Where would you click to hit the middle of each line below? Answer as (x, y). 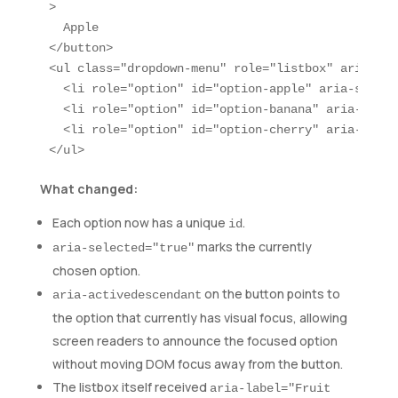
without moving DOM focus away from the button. (197, 364)
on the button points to (271, 294)
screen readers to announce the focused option (195, 341)
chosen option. (96, 271)
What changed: (88, 189)
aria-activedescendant (127, 295)
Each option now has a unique (140, 223)
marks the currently (253, 247)
